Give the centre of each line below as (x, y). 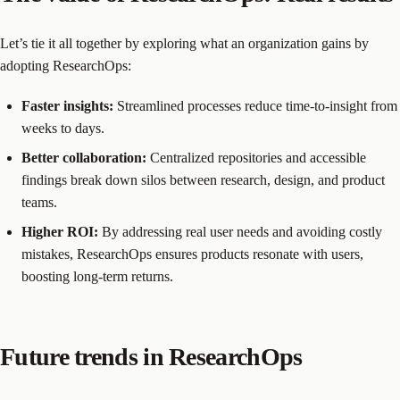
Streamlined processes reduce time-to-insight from (255, 106)
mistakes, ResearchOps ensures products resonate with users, (192, 254)
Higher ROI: (60, 232)
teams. (39, 203)
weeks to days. (63, 129)
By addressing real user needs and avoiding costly (240, 232)
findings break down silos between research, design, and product (203, 180)
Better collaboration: (84, 158)
